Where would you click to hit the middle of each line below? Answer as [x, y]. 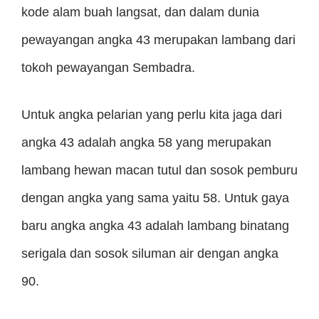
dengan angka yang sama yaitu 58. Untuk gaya [155, 198]
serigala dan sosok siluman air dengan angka [150, 253]
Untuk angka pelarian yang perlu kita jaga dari [152, 115]
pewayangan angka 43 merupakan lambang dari [158, 40]
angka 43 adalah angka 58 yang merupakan [146, 142]
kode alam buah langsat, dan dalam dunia [140, 12]
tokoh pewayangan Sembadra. [108, 68]
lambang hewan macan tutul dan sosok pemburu [159, 170]
